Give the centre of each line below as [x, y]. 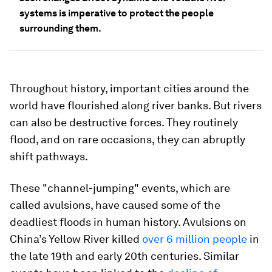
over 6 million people [195, 239]
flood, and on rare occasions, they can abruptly [127, 139]
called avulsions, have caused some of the [115, 205]
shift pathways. [49, 156]
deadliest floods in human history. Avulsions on [128, 222]
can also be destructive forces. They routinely [124, 122]
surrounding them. [60, 28]
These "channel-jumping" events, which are [120, 188]
